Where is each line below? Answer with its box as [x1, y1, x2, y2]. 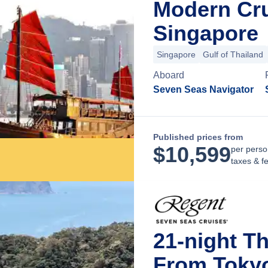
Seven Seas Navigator [153, 84, 254, 95]
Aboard [153, 70, 184, 80]
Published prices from [153, 132, 243, 142]
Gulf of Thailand [203, 50, 263, 59]
